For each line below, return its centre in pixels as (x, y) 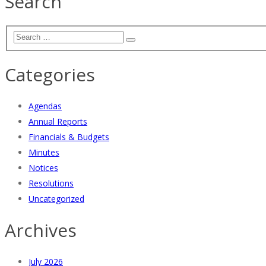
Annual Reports (58, 121)
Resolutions (51, 183)
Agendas (45, 106)
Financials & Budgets (69, 137)
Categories (50, 75)
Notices (43, 167)
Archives (41, 230)
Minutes (44, 152)
